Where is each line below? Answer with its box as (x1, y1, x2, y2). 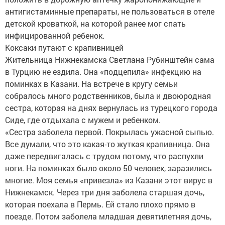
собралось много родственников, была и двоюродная (5, 90, 211, 101)
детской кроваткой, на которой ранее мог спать (5, 18, 186, 29)
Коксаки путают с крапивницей (5, 42, 124, 53)
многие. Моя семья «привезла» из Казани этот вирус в (5, 175, 212, 185)
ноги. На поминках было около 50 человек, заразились (5, 163, 212, 173)
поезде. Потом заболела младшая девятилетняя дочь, (5, 211, 211, 221)
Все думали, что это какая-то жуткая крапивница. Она (5, 139, 210, 149)
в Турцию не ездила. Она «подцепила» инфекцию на (5, 66, 201, 77)
